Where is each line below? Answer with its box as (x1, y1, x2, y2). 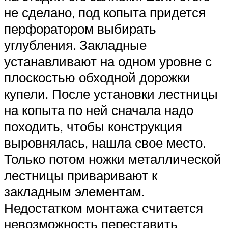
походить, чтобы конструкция (4, 118, 182, 134)
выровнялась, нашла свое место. (4, 134, 206, 151)
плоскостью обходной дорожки (4, 69, 190, 85)
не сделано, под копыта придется (4, 4, 206, 20)
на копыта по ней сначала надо (4, 101, 193, 118)
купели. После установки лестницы (4, 85, 218, 102)
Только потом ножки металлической (4, 150, 221, 167)
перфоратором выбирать (4, 20, 156, 37)
